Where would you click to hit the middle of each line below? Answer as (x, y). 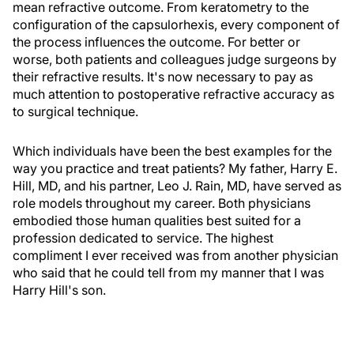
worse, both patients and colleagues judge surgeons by (175, 59)
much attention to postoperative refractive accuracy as (173, 94)
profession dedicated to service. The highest (143, 238)
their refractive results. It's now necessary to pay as (163, 77)
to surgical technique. (75, 111)
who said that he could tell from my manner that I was (168, 273)
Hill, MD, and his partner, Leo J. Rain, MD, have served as (177, 186)
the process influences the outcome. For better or (156, 42)
